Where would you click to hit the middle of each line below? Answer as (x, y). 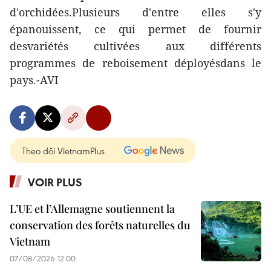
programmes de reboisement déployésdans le (135, 63)
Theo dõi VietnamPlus (63, 151)
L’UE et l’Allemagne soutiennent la (92, 209)
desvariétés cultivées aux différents (135, 46)
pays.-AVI (34, 80)
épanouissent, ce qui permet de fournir (135, 29)
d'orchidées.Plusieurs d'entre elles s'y (135, 12)
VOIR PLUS (55, 182)
